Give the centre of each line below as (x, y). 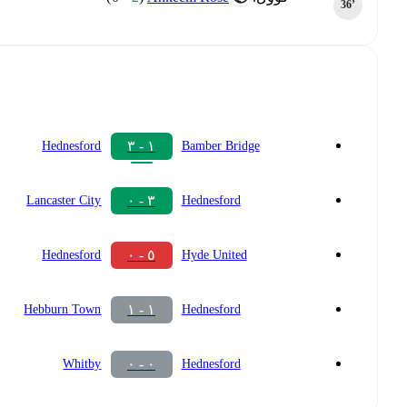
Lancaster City (64, 201)
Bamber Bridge (220, 146)
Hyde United (214, 255)
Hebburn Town (63, 310)
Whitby (82, 364)
